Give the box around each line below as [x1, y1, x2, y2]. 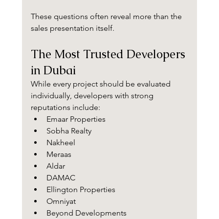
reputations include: [30, 103, 100, 112]
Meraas [46, 150, 71, 159]
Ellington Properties [46, 185, 115, 195]
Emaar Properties [46, 114, 106, 124]
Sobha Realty [46, 126, 91, 136]
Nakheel [46, 138, 75, 148]
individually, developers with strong [30, 91, 155, 101]
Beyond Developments [46, 208, 127, 218]
